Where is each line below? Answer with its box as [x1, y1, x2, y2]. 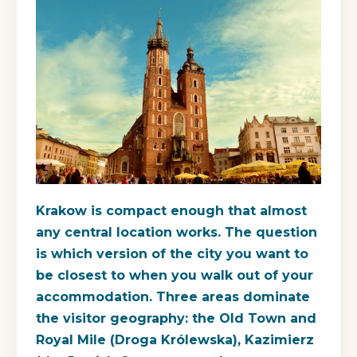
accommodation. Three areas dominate [36, 288, 310, 304]
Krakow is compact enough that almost [36, 202, 307, 218]
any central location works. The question [36, 224, 317, 240]
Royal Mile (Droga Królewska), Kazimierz [36, 331, 314, 347]
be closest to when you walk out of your [36, 267, 313, 283]
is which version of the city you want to [36, 245, 308, 261]
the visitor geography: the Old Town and [36, 310, 316, 326]
